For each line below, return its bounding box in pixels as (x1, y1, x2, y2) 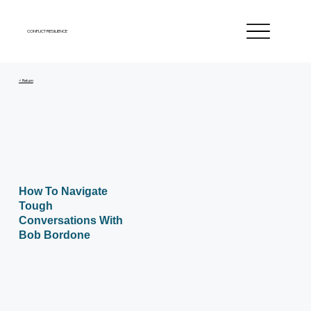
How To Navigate (18, 185, 108, 198)
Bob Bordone (18, 228, 90, 242)
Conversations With (18, 214, 123, 227)
